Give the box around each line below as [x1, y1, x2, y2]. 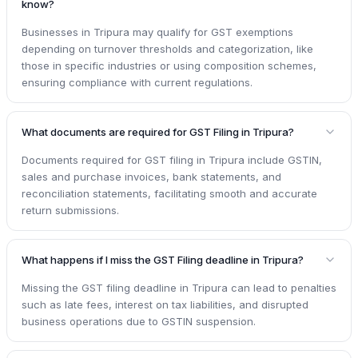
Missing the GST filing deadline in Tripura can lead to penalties [22, 280, 336, 294]
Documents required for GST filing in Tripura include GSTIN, [22, 153, 322, 166]
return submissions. [22, 203, 119, 217]
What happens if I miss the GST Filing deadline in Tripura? [22, 253, 304, 266]
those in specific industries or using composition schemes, [22, 58, 316, 72]
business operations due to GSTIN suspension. [22, 314, 256, 328]
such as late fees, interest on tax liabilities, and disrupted [22, 297, 308, 311]
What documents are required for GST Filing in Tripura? [22, 125, 294, 138]
